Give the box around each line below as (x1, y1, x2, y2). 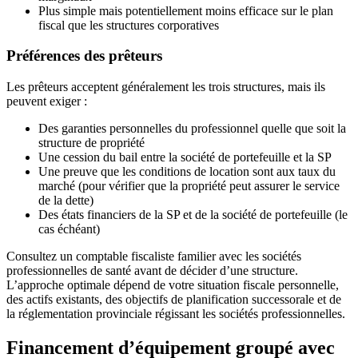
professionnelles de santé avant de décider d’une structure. (6, 264, 298, 278)
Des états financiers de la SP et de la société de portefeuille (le (38, 208, 348, 222)
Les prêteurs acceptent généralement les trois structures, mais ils (6, 80, 325, 94)
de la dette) (38, 193, 93, 208)
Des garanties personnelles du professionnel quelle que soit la (38, 121, 346, 136)
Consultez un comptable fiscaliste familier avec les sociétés (6, 249, 301, 264)
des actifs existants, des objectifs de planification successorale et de (6, 292, 341, 307)
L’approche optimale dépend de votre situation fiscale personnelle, (6, 278, 339, 292)
